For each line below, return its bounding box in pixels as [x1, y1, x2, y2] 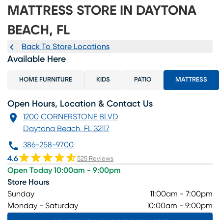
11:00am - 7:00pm [150, 190, 213, 198]
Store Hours [7, 178, 49, 187]
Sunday [7, 190, 34, 198]
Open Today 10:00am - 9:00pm [7, 166, 121, 175]
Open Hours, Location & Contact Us [7, 99, 153, 109]
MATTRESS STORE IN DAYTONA [7, 3, 196, 17]
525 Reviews [77, 156, 113, 163]
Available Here [7, 55, 66, 64]
